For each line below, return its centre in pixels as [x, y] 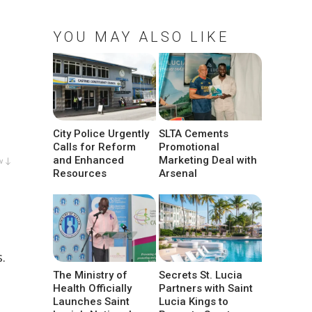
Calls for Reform [94, 147]
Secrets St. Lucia [201, 275]
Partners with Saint [206, 289]
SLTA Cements [194, 134]
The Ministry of [90, 275]
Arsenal [178, 174]
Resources [80, 174]
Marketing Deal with [208, 161]
